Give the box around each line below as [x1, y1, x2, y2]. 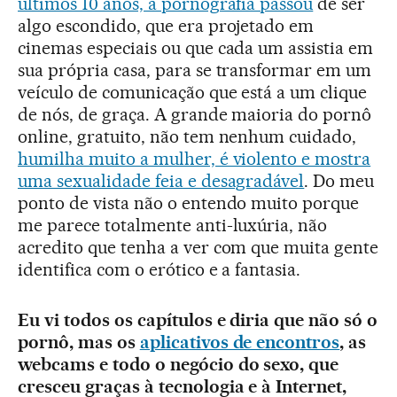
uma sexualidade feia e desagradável [18, 170, 305, 192]
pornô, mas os [18, 331, 140, 354]
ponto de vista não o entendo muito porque [18, 192, 360, 214]
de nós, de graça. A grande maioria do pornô [18, 104, 372, 126]
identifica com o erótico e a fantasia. [18, 259, 301, 281]
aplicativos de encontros [139, 331, 340, 354]
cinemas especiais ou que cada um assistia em [18, 37, 374, 59]
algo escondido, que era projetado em [18, 15, 315, 37]
